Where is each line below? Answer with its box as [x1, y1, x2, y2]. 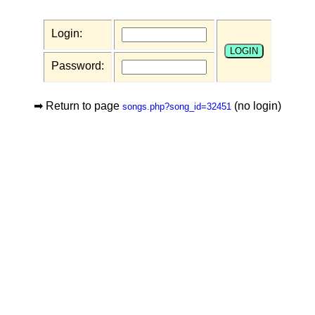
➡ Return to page [34, 100, 122, 112]
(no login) [231, 100, 281, 112]
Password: [51, 60, 104, 72]
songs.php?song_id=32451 [122, 101, 231, 112]
